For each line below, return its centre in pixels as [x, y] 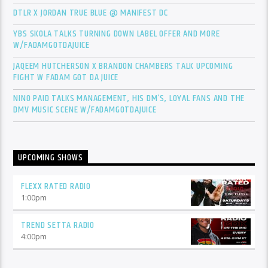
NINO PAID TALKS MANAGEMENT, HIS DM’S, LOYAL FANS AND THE [129, 98]
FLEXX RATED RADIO [56, 187]
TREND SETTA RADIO [58, 226]
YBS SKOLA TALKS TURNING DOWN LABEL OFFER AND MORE [117, 33]
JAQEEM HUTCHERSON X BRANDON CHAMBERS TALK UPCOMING [123, 66]
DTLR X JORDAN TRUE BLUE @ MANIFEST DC [91, 13]
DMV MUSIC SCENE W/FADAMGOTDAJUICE [85, 109]
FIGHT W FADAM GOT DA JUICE [66, 77]
